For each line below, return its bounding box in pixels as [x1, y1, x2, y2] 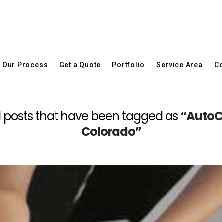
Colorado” [81, 123, 141, 140]
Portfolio [112, 60, 145, 69]
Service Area [156, 60, 203, 69]
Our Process [2, 60, 48, 69]
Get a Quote [59, 60, 101, 69]
